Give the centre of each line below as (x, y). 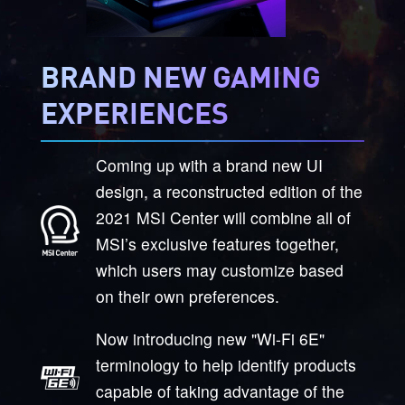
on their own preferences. (187, 297)
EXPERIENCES (134, 113)
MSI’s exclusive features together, (217, 244)
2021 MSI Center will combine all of (223, 218)
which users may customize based (219, 270)
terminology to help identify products (226, 364)
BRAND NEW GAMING (180, 76)
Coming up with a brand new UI (209, 165)
